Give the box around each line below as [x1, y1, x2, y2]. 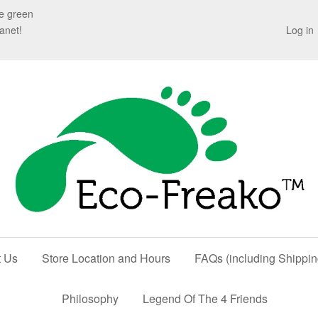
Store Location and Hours [42, 250, 170, 266]
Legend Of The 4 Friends [142, 290, 268, 307]
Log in [286, 23, 314, 37]
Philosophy [61, 290, 119, 307]
